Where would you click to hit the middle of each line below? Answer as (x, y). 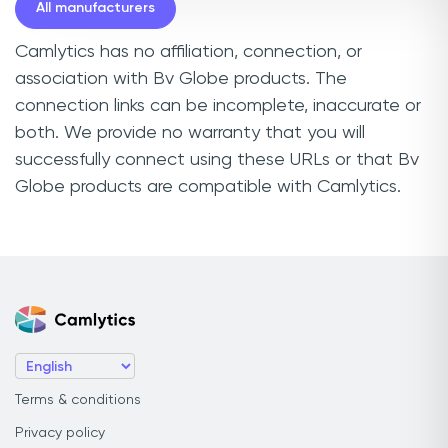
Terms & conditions (78, 400)
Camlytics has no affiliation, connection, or (188, 51)
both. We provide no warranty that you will (190, 132)
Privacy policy (60, 433)
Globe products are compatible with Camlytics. (208, 186)
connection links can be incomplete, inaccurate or (218, 105)
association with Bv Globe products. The (181, 78)
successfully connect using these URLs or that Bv (217, 159)
